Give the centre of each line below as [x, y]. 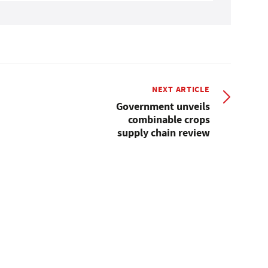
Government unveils [163, 106]
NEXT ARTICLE [181, 89]
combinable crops [169, 119]
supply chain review [163, 133]
